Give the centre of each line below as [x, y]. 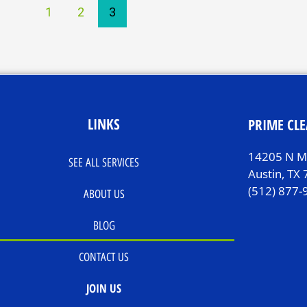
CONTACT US [104, 257]
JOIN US [104, 288]
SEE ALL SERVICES [104, 162]
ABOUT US [104, 194]
